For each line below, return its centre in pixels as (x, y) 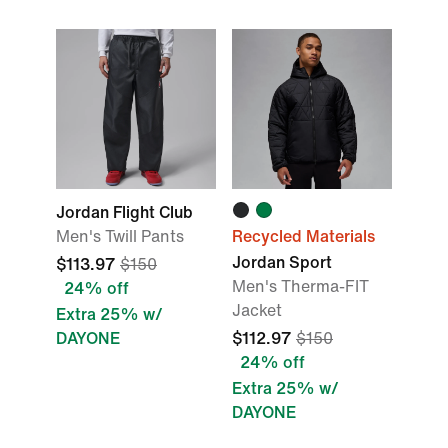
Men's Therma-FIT (300, 286)
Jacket (257, 310)
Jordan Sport (282, 262)
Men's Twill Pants (120, 236)
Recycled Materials (303, 236)
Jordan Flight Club (124, 212)
